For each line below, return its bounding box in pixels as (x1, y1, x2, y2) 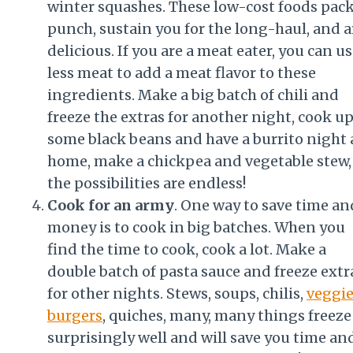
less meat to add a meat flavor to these (47, 63, 316, 82)
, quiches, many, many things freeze (102, 306, 351, 325)
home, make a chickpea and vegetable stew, (47, 151, 351, 170)
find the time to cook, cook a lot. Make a (47, 240, 326, 258)
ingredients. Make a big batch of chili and (47, 85, 339, 104)
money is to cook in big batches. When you (47, 217, 345, 236)
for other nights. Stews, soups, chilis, (47, 284, 307, 303)
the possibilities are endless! (47, 173, 246, 192)
